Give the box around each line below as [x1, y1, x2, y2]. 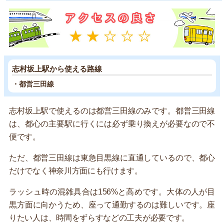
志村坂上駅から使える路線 [12, 64, 102, 73]
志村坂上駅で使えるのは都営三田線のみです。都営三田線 [9, 106, 215, 115]
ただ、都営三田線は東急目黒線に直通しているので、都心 [9, 153, 215, 162]
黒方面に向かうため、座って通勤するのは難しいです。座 [9, 200, 215, 209]
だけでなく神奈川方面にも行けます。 [9, 166, 142, 175]
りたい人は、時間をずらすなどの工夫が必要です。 [9, 213, 190, 222]
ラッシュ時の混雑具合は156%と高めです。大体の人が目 [9, 187, 215, 196]
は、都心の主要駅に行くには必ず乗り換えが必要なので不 [9, 119, 215, 128]
